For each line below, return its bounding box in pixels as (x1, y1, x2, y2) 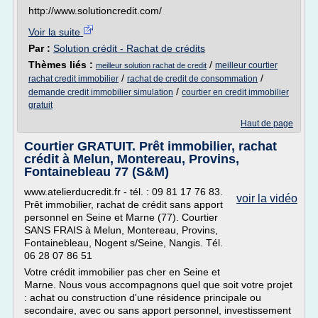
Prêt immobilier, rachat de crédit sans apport (24, 199, 223, 210)
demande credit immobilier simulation (28, 87, 173, 97)
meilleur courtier (215, 60, 278, 70)
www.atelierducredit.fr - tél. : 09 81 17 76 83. (24, 186, 223, 197)
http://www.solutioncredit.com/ (28, 5, 162, 16)
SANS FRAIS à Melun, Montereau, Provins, (24, 224, 218, 236)
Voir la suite (28, 26, 83, 38)
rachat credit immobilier (28, 74, 119, 84)
